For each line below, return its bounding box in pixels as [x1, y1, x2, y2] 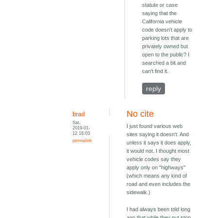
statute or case [142, 2, 178, 8]
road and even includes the [127, 181, 191, 187]
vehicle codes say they [127, 156, 182, 163]
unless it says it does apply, [127, 140, 192, 146]
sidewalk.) [127, 189, 151, 196]
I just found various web [127, 123, 183, 129]
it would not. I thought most [127, 148, 190, 154]
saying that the [142, 10, 177, 17]
